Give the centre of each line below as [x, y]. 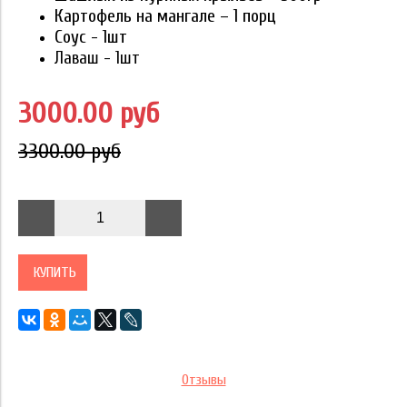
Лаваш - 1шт [97, 59]
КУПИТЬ [55, 273]
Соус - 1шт [91, 37]
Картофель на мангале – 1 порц [165, 16]
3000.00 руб [89, 114]
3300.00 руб [69, 152]
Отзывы [203, 380]
